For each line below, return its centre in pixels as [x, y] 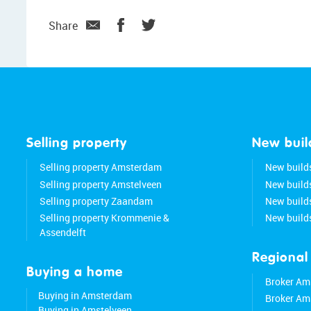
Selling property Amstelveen [100, 184]
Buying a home [75, 272]
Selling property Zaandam [96, 201]
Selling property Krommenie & [104, 218]
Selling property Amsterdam [100, 167]
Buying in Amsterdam [85, 295]
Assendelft [62, 233]
